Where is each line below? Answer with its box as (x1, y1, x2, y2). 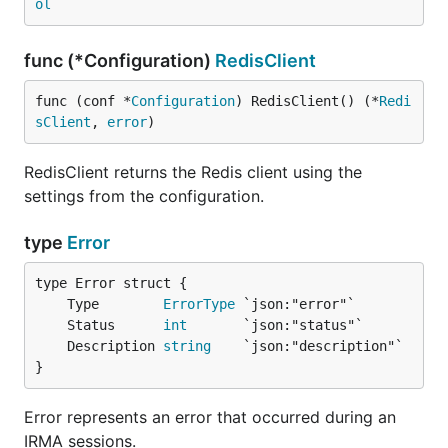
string (163, 338, 211, 354)
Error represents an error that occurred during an (24, 407, 396, 427)
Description (67, 338, 163, 354)
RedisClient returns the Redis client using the (24, 162, 362, 182)
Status (67, 317, 163, 333)
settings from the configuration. (24, 186, 264, 206)
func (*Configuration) (24, 50, 215, 71)
